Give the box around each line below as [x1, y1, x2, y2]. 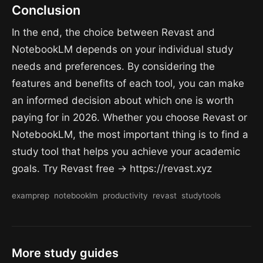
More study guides [12, 245, 119, 260]
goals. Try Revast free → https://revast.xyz [12, 162, 212, 174]
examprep [12, 190, 49, 200]
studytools [181, 190, 221, 200]
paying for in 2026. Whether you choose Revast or [12, 111, 247, 123]
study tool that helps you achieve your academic [12, 145, 240, 157]
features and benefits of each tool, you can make [12, 77, 244, 89]
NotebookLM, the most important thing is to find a [12, 128, 248, 140]
